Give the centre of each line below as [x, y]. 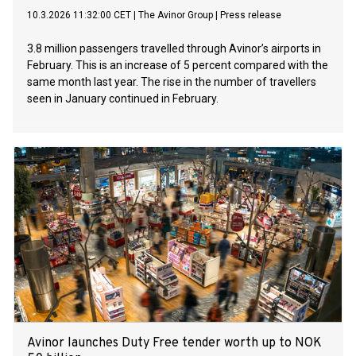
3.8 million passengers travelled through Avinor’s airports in [174, 49]
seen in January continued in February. [123, 99]
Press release [251, 15]
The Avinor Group [176, 15]
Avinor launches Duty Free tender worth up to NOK [174, 344]
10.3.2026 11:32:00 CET [79, 15]
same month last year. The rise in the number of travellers [172, 82]
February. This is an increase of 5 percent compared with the [178, 66]
